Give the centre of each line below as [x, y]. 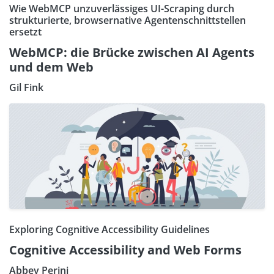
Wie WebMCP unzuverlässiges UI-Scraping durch [122, 8]
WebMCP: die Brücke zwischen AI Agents [132, 52]
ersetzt [25, 31]
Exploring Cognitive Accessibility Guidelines [109, 229]
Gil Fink [26, 87]
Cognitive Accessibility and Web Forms [125, 250]
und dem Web [51, 67]
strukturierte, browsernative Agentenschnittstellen [128, 20]
